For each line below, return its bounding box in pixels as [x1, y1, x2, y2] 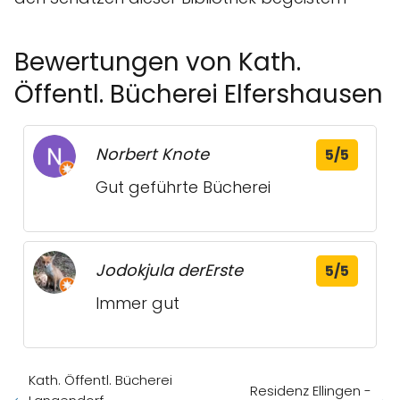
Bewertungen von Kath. [14, 45, 301, 80]
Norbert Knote [96, 143, 209, 166]
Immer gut [96, 292, 179, 315]
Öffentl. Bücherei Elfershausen [14, 77, 383, 112]
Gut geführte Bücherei [96, 176, 271, 199]
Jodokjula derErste [96, 259, 243, 282]
